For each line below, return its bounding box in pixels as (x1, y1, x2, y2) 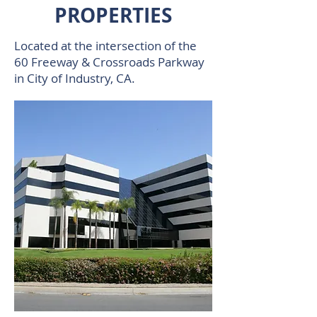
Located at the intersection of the (14, 38, 197, 54)
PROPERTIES (54, 1, 172, 29)
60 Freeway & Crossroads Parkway (14, 54, 204, 70)
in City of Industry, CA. (14, 70, 135, 86)
